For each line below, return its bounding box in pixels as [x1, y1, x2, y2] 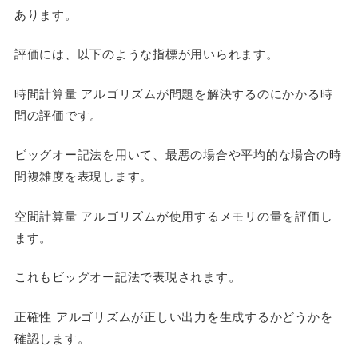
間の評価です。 [14, 105, 103, 123]
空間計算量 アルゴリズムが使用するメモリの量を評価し [14, 206, 333, 224]
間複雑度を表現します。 [14, 167, 153, 184]
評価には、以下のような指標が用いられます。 [14, 45, 279, 62]
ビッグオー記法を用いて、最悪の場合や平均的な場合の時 [14, 145, 342, 162]
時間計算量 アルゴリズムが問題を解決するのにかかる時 [14, 84, 333, 101]
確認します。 [14, 328, 90, 346]
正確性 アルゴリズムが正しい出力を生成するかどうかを [14, 307, 333, 324]
